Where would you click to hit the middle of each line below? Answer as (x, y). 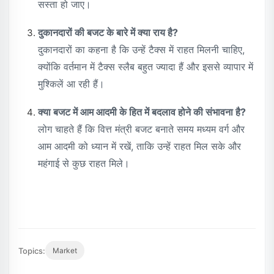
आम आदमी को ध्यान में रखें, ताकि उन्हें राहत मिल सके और (139, 146)
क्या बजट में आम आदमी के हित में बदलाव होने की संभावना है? (142, 112)
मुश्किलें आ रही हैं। (71, 84)
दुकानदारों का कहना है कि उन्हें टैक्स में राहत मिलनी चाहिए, (141, 50)
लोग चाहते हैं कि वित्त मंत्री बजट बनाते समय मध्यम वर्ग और (141, 129)
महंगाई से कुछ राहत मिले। (84, 163)
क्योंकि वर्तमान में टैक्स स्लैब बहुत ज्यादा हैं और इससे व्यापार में (146, 67)
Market (65, 250)
